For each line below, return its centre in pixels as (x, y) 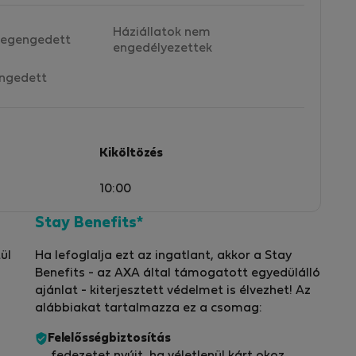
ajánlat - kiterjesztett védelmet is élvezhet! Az (173, 291)
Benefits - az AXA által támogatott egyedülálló (178, 274)
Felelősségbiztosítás (109, 339)
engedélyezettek (163, 48)
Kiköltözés (131, 153)
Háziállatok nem (162, 32)
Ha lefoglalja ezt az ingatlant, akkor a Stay (163, 256)
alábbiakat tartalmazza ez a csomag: (149, 309)
